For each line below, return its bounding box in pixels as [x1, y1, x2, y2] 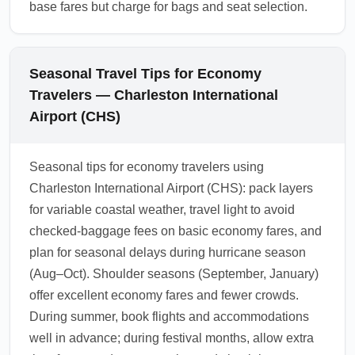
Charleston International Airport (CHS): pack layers [29, 181, 313, 195]
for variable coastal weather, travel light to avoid [29, 203, 295, 216]
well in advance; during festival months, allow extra [29, 331, 314, 345]
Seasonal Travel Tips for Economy [29, 66, 261, 82]
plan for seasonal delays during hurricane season [29, 246, 306, 259]
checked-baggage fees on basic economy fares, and [29, 224, 322, 238]
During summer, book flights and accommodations [29, 310, 309, 323]
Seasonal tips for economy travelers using [29, 160, 264, 174]
